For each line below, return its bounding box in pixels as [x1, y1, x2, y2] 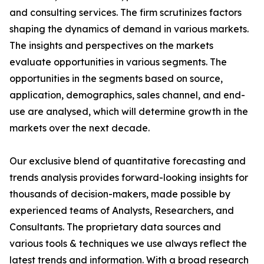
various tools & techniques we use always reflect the [9, 237, 247, 250]
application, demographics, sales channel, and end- [9, 89, 245, 101]
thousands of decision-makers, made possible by [9, 188, 230, 200]
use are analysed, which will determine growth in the [9, 105, 248, 118]
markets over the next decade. [9, 122, 150, 134]
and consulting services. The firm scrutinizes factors [9, 6, 242, 19]
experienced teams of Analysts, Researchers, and [9, 204, 234, 217]
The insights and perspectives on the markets [9, 39, 213, 52]
